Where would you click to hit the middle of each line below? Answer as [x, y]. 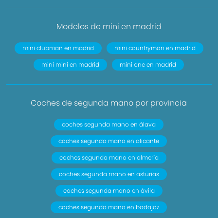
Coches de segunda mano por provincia [109, 103]
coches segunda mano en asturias [109, 174]
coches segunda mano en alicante [109, 141]
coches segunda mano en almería [109, 157]
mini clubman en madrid [58, 48]
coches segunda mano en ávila [109, 191]
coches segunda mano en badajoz [109, 207]
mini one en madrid [148, 64]
